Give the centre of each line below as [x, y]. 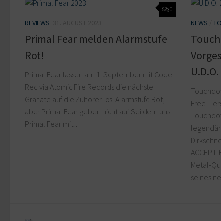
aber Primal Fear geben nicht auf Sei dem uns [97, 111]
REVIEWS [37, 23]
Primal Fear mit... [51, 124]
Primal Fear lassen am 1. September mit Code [98, 74]
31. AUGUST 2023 [77, 23]
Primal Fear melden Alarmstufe [96, 39]
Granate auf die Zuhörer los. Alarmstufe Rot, [95, 99]
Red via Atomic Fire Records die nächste [89, 87]
